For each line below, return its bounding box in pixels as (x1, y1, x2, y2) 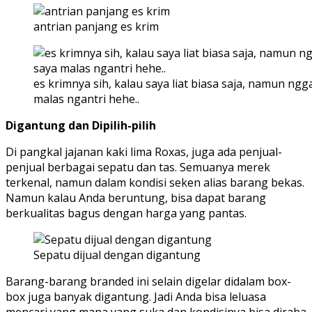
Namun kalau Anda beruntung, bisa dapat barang (6, 190, 266, 206)
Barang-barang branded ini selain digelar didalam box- (6, 274, 291, 290)
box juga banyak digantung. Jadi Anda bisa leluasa (6, 289, 266, 305)
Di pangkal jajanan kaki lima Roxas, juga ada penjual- (6, 144, 282, 160)
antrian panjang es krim (33, 19, 159, 35)
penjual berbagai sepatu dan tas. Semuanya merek (6, 159, 270, 175)
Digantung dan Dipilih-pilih (6, 118, 156, 134)
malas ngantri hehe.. (33, 91, 139, 107)
